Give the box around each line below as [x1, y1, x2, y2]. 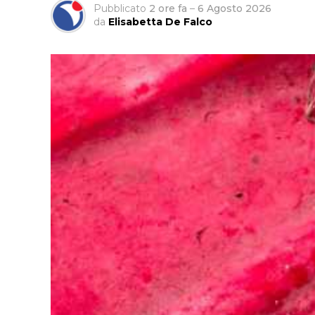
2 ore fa [149, 2, 187, 15]
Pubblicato [94, 2, 146, 15]
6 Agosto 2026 [198, 2, 271, 15]
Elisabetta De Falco [108, 15, 212, 29]
